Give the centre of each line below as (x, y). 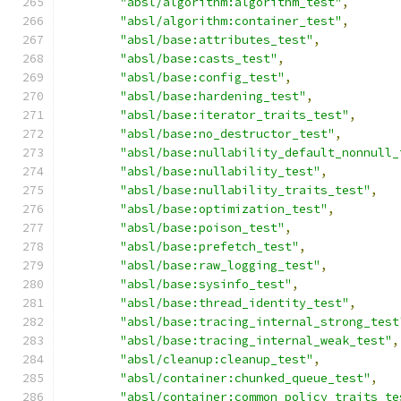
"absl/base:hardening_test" (213, 96)
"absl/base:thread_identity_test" (235, 303)
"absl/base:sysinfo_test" (206, 284)
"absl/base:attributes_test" (217, 40)
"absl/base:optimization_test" (224, 209)
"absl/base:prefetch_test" (209, 247)
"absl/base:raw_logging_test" (220, 265)
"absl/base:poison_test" (202, 228)
